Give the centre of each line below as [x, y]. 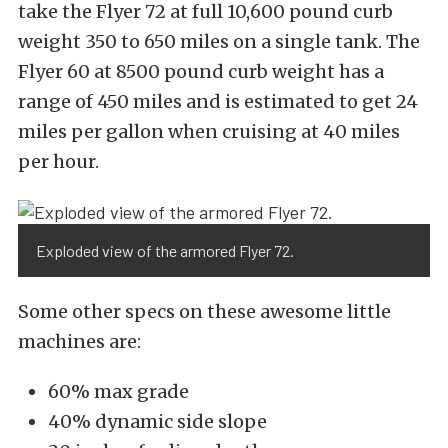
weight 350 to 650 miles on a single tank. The [219, 42]
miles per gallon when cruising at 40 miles [209, 132]
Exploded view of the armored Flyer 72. [165, 250]
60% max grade [118, 391]
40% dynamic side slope [157, 421]
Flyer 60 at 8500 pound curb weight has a [201, 72]
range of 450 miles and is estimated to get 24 [218, 102]
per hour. [58, 162]
